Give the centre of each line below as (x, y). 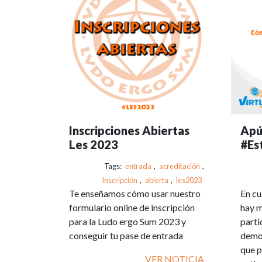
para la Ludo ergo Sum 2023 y (127, 221)
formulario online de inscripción (132, 207)
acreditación (179, 166)
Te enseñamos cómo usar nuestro (135, 193)
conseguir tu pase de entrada (126, 235)
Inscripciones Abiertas (129, 130)
